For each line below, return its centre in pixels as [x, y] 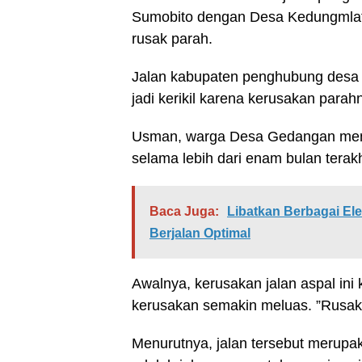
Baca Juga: [184, 211]
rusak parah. [172, 39]
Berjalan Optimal [200, 233]
